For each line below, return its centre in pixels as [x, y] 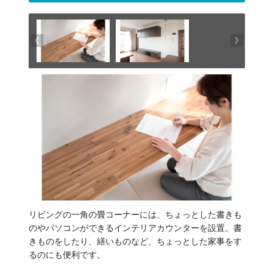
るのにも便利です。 [67, 255]
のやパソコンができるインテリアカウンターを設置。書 [135, 228]
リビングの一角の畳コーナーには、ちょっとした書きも [135, 215]
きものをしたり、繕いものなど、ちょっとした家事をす [135, 242]
